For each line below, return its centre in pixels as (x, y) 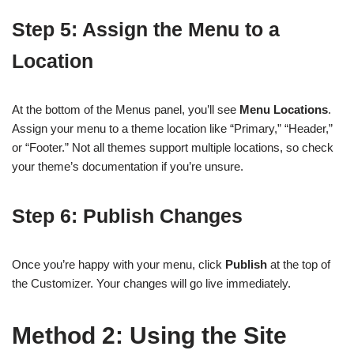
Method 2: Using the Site (149, 336)
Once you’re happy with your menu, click (119, 265)
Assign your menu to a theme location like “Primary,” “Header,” (172, 129)
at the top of (299, 265)
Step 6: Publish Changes (127, 216)
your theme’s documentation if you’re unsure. (128, 167)
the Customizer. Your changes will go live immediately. (151, 284)
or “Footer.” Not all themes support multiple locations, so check (173, 148)
